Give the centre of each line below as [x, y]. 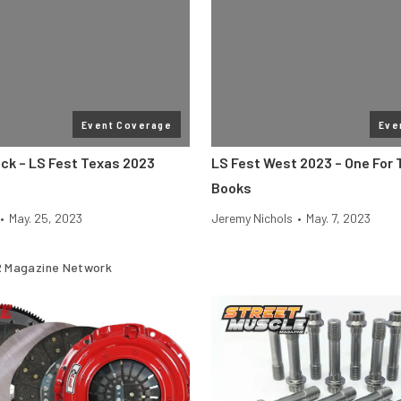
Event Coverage [126, 124]
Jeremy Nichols [252, 218]
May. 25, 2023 [46, 218]
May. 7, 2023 [338, 218]
